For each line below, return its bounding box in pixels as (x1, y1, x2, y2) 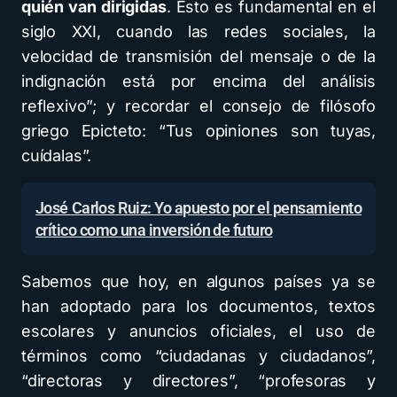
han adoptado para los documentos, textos (21, 297, 376, 316)
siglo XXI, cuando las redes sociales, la (21, 22, 376, 42)
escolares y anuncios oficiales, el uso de (21, 322, 376, 341)
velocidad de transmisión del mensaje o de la (21, 47, 376, 66)
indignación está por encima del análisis (21, 72, 376, 91)
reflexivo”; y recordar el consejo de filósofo (21, 97, 376, 116)
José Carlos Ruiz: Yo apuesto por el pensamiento (35, 198, 362, 218)
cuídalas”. (21, 146, 92, 166)
